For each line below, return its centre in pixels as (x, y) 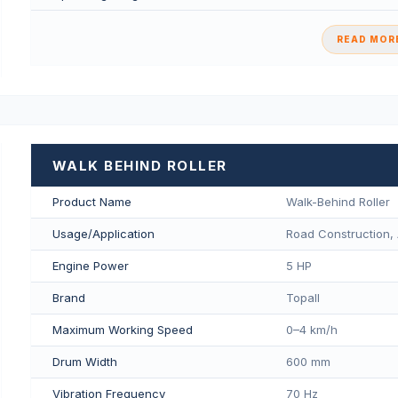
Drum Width (84, 361)
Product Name (92, 201)
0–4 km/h (311, 329)
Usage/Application (103, 233)
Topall (302, 297)
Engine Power (90, 265)
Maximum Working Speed (122, 329)
